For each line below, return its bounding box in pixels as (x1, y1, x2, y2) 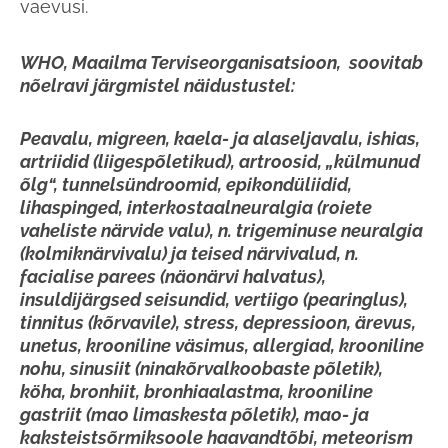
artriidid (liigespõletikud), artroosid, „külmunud (20, 151, 420, 173)
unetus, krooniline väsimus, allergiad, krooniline (20, 335, 424, 357)
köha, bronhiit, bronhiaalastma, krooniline (20, 381, 373, 403)
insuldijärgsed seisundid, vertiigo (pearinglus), (20, 289, 408, 311)
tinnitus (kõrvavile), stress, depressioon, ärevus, (20, 312, 416, 334)
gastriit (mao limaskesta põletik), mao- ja (20, 404, 369, 426)
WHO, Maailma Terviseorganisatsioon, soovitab (20, 52, 423, 74)
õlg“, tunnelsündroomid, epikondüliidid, (20, 174, 352, 196)
